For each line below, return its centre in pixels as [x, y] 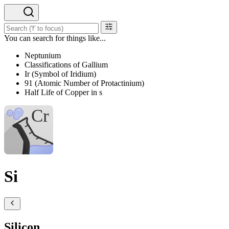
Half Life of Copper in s [63, 92]
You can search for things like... [55, 38]
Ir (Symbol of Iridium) [60, 74]
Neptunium [43, 55]
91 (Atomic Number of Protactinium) [84, 83]
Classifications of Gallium [66, 65]
